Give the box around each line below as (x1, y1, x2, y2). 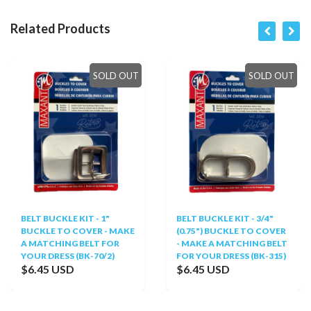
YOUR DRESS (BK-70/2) (21, 251, 115, 261)
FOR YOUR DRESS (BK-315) (176, 251, 286, 261)
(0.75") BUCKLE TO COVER (176, 226, 286, 236)
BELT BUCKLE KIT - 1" (21, 213, 110, 224)
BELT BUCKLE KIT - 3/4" (176, 213, 274, 224)
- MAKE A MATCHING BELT (176, 238, 287, 249)
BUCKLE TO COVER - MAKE (21, 226, 135, 236)
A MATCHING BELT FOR (21, 238, 119, 249)
